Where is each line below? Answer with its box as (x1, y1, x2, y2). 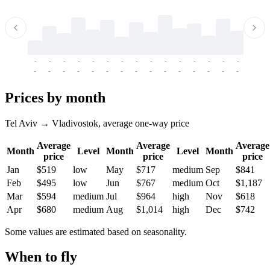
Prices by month (5, 89, 105, 105)
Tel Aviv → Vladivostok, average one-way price (5, 118, 189, 128)
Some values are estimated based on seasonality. (5, 226, 187, 237)
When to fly (5, 249, 77, 265)
